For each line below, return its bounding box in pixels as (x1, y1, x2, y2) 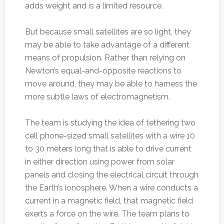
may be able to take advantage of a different (24, 39, 189, 49)
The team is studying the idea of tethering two (24, 117, 195, 127)
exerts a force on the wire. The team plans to (24, 208, 189, 218)
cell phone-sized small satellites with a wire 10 (24, 130, 195, 140)
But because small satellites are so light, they (24, 26, 191, 36)
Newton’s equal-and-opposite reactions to (24, 65, 181, 75)
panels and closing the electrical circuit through (24, 169, 198, 179)
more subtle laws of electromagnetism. (24, 91, 170, 101)
